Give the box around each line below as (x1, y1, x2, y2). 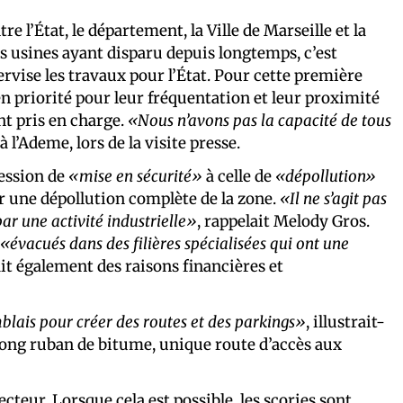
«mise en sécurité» (68, 166, 202, 186)
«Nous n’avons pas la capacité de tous (128, 110, 391, 130)
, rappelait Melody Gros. (197, 210, 370, 231)
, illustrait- (306, 311, 385, 332)
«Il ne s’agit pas (280, 188, 387, 209)
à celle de (202, 166, 275, 186)
